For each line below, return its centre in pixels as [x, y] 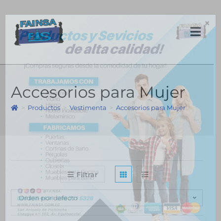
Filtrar [87, 175]
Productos [44, 108]
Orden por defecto [48, 198]
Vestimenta [88, 108]
